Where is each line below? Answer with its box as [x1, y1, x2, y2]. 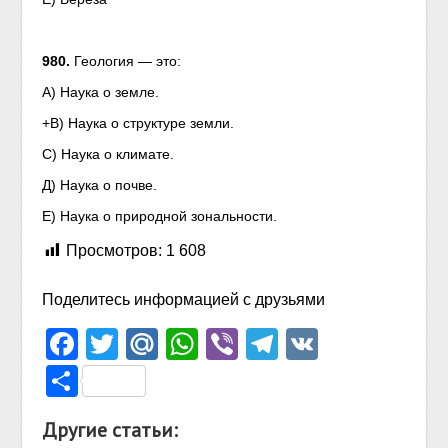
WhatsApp [198, 326, 347, 362]
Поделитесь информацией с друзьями [42, 291, 326, 308]
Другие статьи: [42, 417, 179, 443]
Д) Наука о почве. [42, 177, 158, 193]
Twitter [118, 326, 214, 362]
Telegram [278, 326, 412, 362]
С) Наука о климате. [42, 146, 175, 162]
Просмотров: [66, 242, 163, 259]
